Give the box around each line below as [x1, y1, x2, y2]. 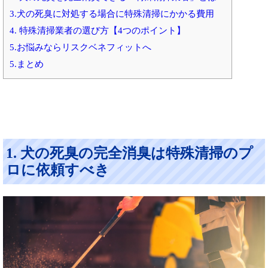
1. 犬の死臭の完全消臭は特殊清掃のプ [6, 145, 253, 161]
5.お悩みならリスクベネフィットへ [10, 42, 151, 53]
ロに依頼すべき [6, 162, 109, 178]
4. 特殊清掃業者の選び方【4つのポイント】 [10, 25, 185, 36]
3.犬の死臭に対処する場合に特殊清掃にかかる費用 [10, 8, 214, 19]
